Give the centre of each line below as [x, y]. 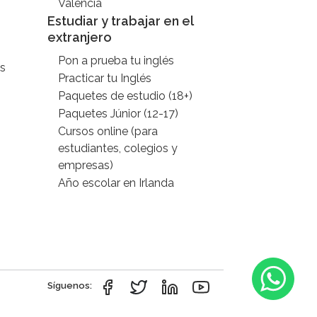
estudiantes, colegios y [118, 148]
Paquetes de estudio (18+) [126, 96]
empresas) [86, 165]
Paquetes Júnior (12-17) [119, 114]
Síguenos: [70, 285]
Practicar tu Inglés [105, 78]
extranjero [80, 37]
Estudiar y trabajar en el [121, 21]
